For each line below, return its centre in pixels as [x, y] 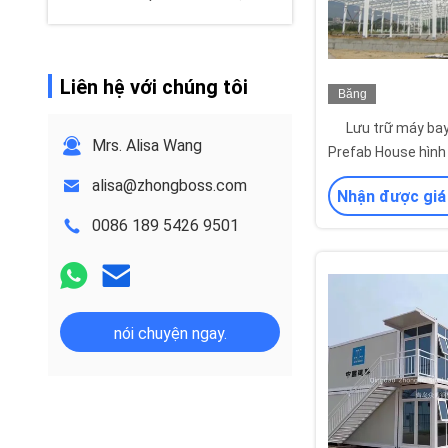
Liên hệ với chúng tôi [154, 87]
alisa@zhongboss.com [169, 185]
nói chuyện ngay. [170, 333]
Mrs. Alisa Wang [147, 145]
